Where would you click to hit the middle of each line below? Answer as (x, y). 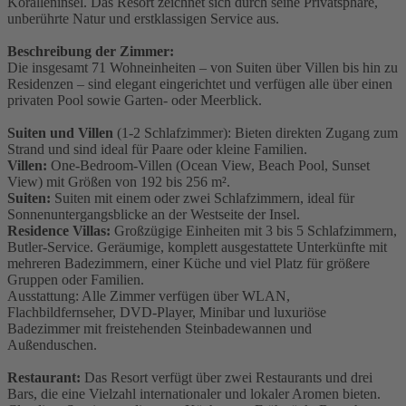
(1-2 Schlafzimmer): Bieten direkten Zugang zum (256, 132)
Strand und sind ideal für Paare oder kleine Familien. (157, 149)
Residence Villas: (59, 230)
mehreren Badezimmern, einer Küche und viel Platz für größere (188, 263)
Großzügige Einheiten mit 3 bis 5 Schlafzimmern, (254, 230)
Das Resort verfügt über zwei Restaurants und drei (227, 377)
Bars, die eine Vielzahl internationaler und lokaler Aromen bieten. (194, 393)
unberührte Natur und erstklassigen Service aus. (143, 18)
